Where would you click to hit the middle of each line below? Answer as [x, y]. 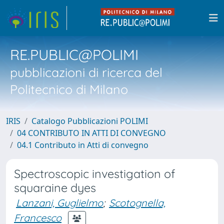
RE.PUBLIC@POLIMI [74, 54]
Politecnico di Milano [69, 89]
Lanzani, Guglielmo [59, 203]
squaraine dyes [55, 188]
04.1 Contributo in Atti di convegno [83, 145]
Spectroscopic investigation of [94, 174]
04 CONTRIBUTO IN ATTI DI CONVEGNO [91, 133]
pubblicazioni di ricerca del [86, 72]
